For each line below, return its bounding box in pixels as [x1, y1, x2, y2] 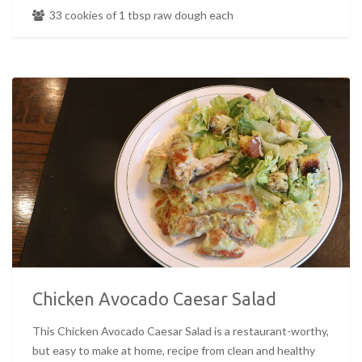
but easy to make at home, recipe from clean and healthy [32, 343, 315, 358]
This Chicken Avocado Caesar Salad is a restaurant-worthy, [32, 324, 329, 339]
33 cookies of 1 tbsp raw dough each [47, 8, 234, 23]
